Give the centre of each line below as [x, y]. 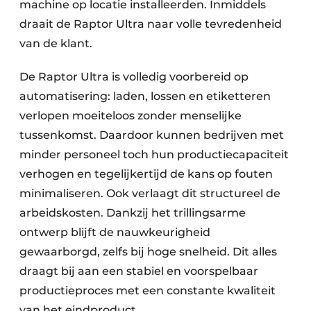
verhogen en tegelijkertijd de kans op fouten [146, 174]
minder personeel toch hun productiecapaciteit [154, 155]
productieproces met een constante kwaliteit [148, 291]
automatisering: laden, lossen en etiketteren [145, 96]
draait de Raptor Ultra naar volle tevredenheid [151, 24]
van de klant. [56, 44]
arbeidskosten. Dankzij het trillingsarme [133, 213]
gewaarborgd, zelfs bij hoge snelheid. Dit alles [148, 252]
